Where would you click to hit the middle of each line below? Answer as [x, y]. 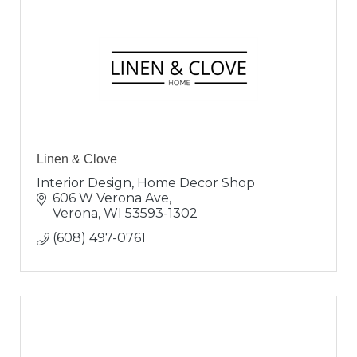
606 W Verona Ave [111, 198]
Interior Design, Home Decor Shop [146, 183]
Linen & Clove [77, 159]
